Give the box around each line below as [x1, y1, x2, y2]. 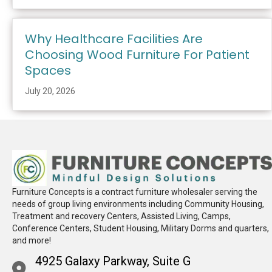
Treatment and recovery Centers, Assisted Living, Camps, [12, 211, 231, 221]
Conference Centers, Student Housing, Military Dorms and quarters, [12, 223, 269, 233]
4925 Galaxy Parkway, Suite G [35, 253, 191, 268]
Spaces [25, 61, 71, 79]
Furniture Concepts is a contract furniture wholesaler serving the [12, 186, 257, 197]
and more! [12, 235, 51, 245]
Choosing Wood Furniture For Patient [25, 46, 250, 63]
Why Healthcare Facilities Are [25, 30, 203, 47]
